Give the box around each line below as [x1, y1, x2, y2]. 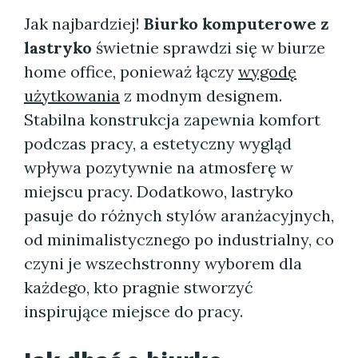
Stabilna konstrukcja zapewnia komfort [24, 109, 320, 129]
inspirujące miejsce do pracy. [24, 301, 243, 321]
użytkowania [24, 86, 120, 105]
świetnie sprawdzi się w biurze [92, 38, 325, 58]
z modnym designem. [120, 86, 282, 105]
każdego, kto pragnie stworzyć [24, 277, 253, 297]
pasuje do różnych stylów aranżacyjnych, [24, 205, 334, 225]
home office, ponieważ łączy [24, 62, 238, 82]
